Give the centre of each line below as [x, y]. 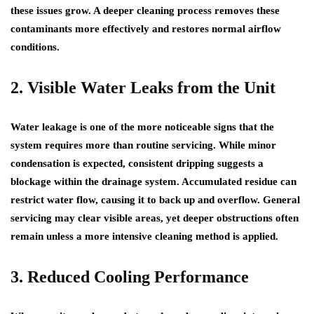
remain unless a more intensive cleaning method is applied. [144, 236]
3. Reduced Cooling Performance [130, 277]
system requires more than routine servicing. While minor [143, 145]
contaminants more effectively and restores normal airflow [146, 29]
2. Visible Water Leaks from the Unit [143, 88]
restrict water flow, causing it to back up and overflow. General [155, 200]
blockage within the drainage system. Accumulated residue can [153, 182]
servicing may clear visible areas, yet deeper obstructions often [155, 218]
